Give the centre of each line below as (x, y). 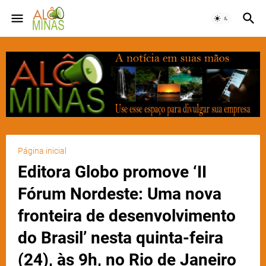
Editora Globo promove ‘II (112, 172)
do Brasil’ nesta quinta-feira (121, 238)
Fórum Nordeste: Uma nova (120, 194)
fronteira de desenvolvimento (127, 216)
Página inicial (42, 151)
